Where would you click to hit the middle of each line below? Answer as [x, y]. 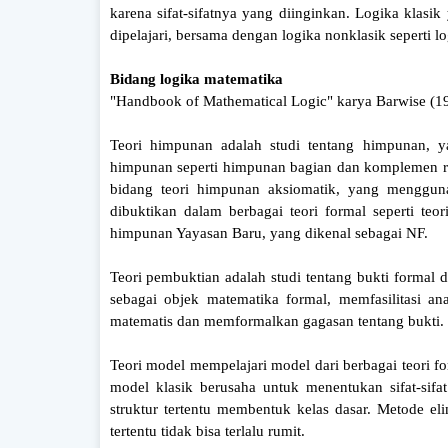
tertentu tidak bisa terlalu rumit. [207, 430]
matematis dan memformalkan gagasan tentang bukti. [276, 320]
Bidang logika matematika [196, 78]
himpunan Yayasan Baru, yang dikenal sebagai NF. [268, 232]
